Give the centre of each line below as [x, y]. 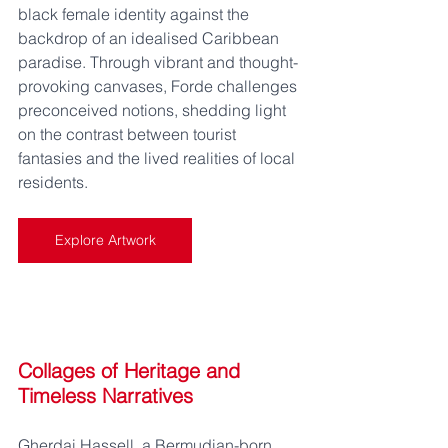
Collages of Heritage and [132, 370]
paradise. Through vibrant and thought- [158, 62]
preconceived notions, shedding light [154, 110]
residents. [53, 182]
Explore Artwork [105, 240]
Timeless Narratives [105, 395]
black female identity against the [135, 14]
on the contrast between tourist [129, 134]
